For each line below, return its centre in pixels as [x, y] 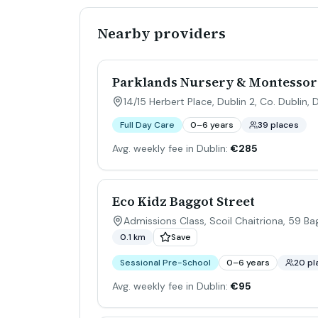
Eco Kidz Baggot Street [183, 201]
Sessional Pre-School [165, 263]
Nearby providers [161, 33]
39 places [278, 125]
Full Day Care [147, 125]
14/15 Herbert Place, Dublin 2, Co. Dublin [215, 102]
